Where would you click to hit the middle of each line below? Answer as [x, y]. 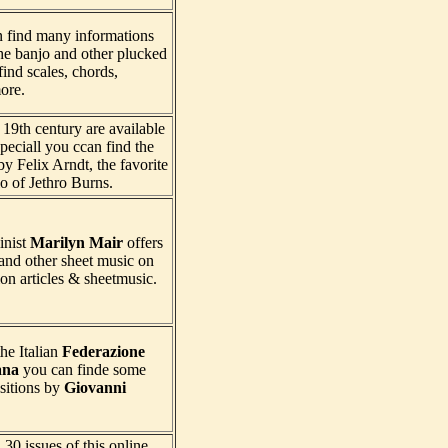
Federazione [103, 352]
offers [145, 243]
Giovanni [95, 388]
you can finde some [82, 370]
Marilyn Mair [78, 243]
